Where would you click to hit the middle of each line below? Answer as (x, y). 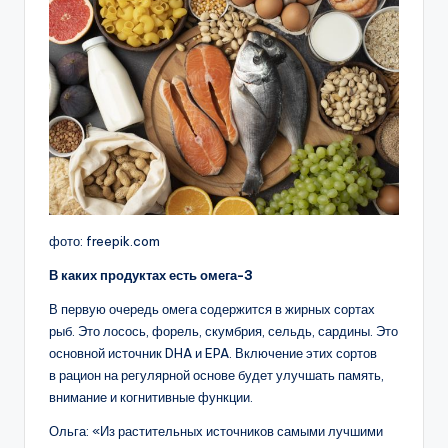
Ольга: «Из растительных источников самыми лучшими (216, 431)
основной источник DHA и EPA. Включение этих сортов (213, 353)
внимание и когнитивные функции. (151, 397)
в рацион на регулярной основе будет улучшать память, (216, 375)
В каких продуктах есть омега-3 (151, 275)
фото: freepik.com (104, 241)
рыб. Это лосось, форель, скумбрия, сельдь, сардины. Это (223, 331)
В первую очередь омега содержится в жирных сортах (212, 309)
